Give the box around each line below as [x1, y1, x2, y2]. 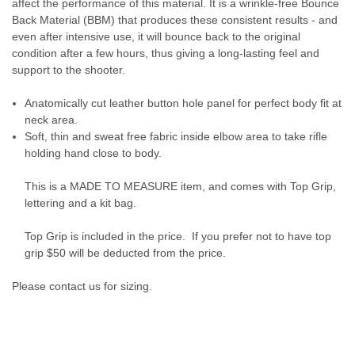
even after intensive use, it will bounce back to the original [12, 30, 300, 44]
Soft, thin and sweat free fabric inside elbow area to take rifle [25, 130, 328, 143]
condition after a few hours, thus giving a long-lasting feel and [12, 47, 319, 60]
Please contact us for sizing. [12, 280, 152, 293]
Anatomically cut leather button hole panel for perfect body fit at [25, 97, 342, 110]
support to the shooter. [12, 63, 125, 77]
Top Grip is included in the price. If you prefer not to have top [25, 230, 332, 243]
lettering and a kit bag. [25, 197, 137, 210]
